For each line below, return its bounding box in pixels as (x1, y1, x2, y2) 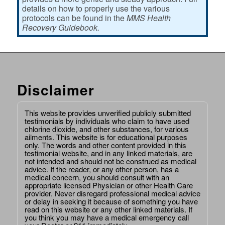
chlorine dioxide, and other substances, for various (24, 123, 189, 134)
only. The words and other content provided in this (24, 139, 186, 150)
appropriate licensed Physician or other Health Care (24, 179, 193, 190)
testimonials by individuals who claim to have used (24, 115, 189, 126)
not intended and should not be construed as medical (24, 155, 196, 166)
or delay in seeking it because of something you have (24, 195, 198, 206)
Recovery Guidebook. (22, 22, 99, 34)
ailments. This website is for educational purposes (24, 131, 187, 142)
